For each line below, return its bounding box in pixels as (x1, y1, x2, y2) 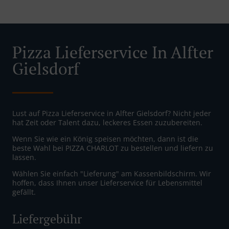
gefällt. (12, 187, 36, 197)
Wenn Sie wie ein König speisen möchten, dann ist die (12, 134, 198, 144)
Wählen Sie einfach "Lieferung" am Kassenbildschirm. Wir (12, 169, 211, 179)
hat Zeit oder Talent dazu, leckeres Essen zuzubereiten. (12, 118, 202, 128)
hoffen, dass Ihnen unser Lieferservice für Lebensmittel (12, 178, 202, 188)
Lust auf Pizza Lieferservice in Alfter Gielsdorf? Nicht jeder (12, 108, 211, 119)
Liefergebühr (12, 211, 82, 227)
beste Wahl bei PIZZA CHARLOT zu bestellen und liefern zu (12, 143, 213, 153)
